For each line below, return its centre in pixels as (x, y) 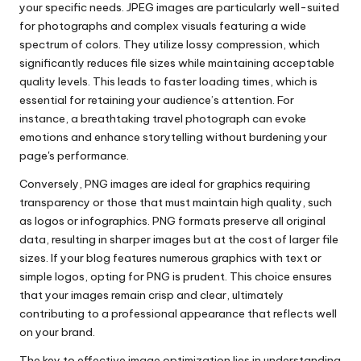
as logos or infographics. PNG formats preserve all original (172, 221)
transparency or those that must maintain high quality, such (176, 203)
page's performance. (74, 156)
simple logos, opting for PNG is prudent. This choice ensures (176, 277)
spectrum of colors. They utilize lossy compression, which (170, 45)
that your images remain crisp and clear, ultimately (151, 295)
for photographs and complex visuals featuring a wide (163, 26)
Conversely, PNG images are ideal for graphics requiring (165, 184)
